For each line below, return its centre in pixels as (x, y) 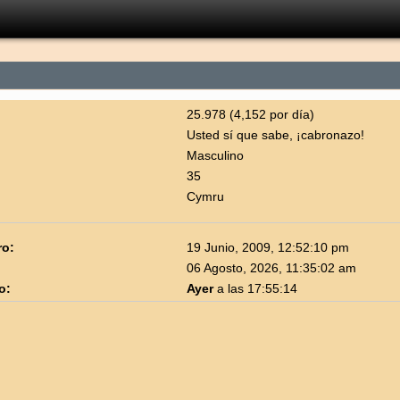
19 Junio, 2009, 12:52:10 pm (268, 247)
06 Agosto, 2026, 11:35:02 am (272, 268)
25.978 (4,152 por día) (251, 114)
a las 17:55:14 (256, 288)
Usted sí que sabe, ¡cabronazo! (276, 135)
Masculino (216, 155)
